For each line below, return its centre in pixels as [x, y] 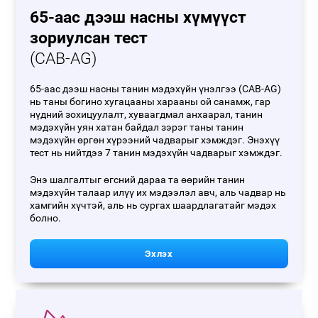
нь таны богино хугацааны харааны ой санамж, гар [150, 102]
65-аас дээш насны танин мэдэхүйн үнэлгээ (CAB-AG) [156, 89]
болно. [46, 218]
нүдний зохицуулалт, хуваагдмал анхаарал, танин [147, 115]
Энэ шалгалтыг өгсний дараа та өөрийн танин [138, 180]
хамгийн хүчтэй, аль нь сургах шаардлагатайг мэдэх [153, 205]
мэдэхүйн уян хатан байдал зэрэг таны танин [137, 127]
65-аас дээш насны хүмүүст [138, 17]
